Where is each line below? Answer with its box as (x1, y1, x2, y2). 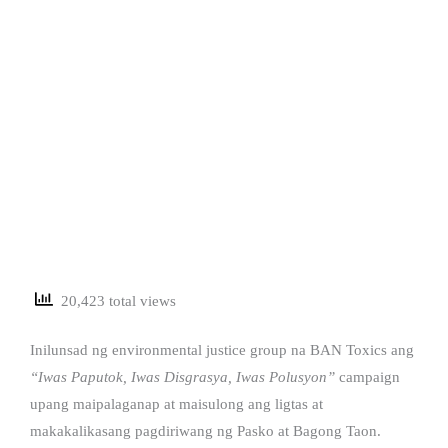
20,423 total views (53, 293, 176, 310)
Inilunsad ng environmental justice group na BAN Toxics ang (30, 341, 414, 358)
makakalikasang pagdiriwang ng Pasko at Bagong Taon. (30, 422, 381, 439)
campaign (335, 368, 400, 385)
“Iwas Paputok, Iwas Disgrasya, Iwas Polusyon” (30, 368, 335, 385)
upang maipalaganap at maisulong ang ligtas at (30, 395, 323, 412)
